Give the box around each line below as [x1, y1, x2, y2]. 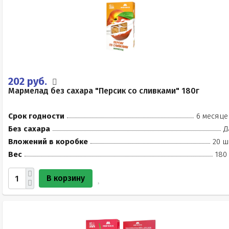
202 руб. [8, 75, 50, 87]
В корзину [47, 173, 85, 183]
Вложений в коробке [8, 137, 88, 146]
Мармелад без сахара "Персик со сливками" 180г [8, 86, 199, 96]
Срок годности [8, 111, 64, 121]
